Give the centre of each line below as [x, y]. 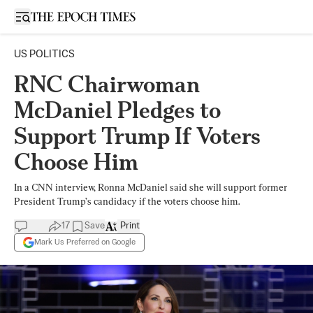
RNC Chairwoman [107, 84]
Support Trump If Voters [137, 136]
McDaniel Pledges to [117, 110]
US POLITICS [44, 54]
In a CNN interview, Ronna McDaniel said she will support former [151, 187]
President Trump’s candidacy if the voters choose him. [127, 201]
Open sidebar [52, 16]
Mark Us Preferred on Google [85, 242]
